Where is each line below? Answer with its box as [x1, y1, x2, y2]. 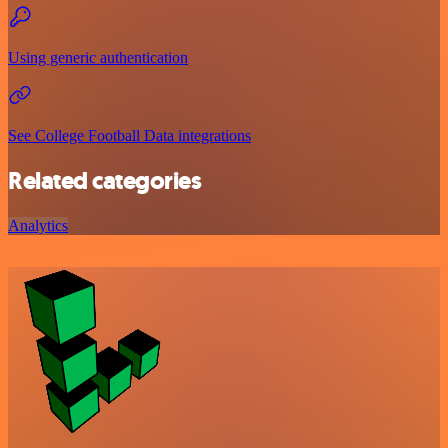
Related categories [8, 164, 202, 197]
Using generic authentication [8, 48, 188, 66]
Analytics [8, 216, 68, 234]
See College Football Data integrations [8, 126, 251, 144]
